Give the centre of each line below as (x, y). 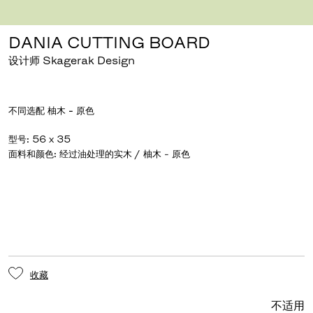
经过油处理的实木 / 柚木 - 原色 (124, 154)
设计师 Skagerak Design (71, 60)
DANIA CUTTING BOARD (109, 43)
